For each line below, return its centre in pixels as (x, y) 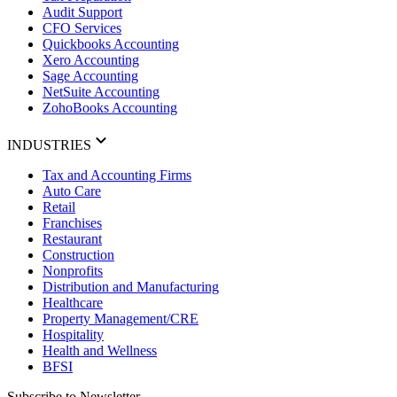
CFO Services (82, 28)
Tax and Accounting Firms (117, 175)
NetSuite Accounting (101, 92)
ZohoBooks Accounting (110, 108)
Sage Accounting (90, 76)
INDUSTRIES (49, 145)
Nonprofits (73, 271)
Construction (78, 255)
